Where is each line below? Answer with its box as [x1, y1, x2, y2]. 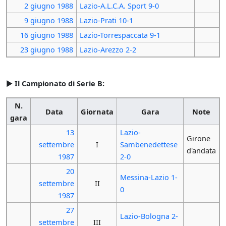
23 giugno [20, 44, 55, 55]
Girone [186, 133, 210, 143]
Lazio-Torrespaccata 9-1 [79, 30, 160, 40]
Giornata [81, 106, 114, 117]
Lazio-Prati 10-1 [79, 15, 133, 26]
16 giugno [20, 30, 55, 40]
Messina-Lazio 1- [120, 172, 178, 182]
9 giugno [24, 15, 55, 26]
